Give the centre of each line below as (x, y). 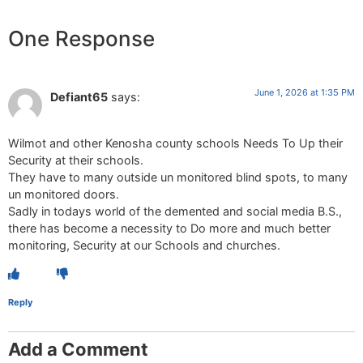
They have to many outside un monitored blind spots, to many (178, 177)
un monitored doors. (64, 194)
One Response (81, 39)
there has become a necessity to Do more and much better (169, 228)
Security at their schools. (76, 160)
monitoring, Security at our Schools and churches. (144, 245)
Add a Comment (78, 350)
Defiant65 (79, 97)
